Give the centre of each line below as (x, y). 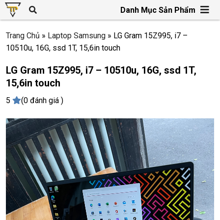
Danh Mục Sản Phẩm (158, 10)
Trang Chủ (23, 36)
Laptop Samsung (77, 36)
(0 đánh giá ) (42, 100)
